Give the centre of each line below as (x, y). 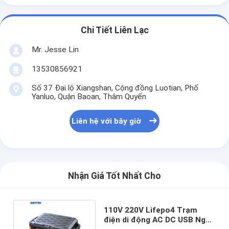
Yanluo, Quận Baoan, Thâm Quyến (89, 96)
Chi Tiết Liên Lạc (114, 30)
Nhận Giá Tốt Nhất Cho (114, 176)
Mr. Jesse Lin (55, 49)
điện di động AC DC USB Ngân (159, 220)
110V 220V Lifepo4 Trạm (150, 210)
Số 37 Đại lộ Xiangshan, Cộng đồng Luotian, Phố (115, 88)
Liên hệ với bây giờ (107, 121)
